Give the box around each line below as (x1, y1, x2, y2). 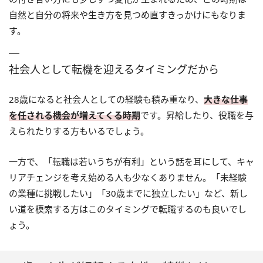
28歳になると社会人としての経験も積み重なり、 (9, 93, 204, 105)
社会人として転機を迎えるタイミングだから (9, 62, 219, 76)
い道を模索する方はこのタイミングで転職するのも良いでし (9, 203, 247, 215)
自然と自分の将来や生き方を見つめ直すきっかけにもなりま (9, 9, 246, 21)
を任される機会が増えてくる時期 (9, 109, 140, 121)
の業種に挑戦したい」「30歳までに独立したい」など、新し (9, 187, 248, 199)
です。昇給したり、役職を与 (140, 109, 254, 121)
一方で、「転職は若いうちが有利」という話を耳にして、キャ (9, 156, 254, 167)
